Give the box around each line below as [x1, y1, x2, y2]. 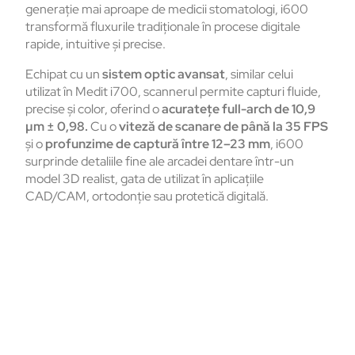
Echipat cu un [25, 66, 102, 83]
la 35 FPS [270, 118, 328, 136]
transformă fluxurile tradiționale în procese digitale [25, 18, 300, 36]
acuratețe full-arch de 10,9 [162, 101, 315, 118]
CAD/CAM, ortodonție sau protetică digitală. [25, 188, 269, 205]
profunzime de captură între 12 [45, 136, 223, 153]
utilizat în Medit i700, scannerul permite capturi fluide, [25, 83, 321, 101]
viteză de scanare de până [119, 118, 270, 136]
